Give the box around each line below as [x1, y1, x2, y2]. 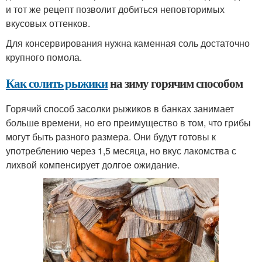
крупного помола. [6, 50, 82, 64]
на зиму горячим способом [108, 74, 243, 92]
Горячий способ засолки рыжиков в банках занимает [6, 102, 234, 115]
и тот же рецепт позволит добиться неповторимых [6, 2, 225, 16]
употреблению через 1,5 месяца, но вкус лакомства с [6, 144, 236, 157]
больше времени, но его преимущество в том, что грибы [6, 116, 251, 129]
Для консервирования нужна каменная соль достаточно [6, 36, 250, 50]
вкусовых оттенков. [6, 16, 90, 30]
